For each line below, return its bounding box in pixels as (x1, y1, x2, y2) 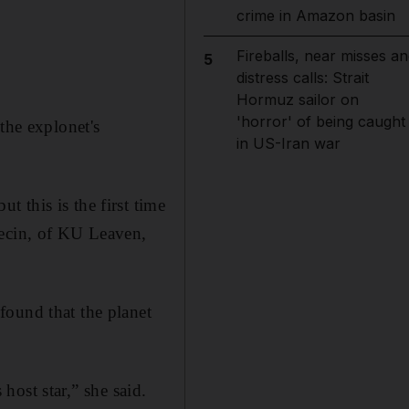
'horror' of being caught (236, 112, 405, 131)
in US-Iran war (236, 134, 341, 152)
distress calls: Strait (236, 68, 369, 87)
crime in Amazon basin (236, 6, 395, 25)
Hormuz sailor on (236, 90, 359, 109)
